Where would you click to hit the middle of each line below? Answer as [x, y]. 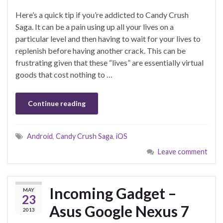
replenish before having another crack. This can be [101, 51]
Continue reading [57, 104]
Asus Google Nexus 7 [119, 211]
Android [40, 136]
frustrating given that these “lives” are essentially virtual [110, 63]
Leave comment [183, 152]
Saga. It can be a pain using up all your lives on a [95, 27]
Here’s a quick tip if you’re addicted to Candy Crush [102, 15]
